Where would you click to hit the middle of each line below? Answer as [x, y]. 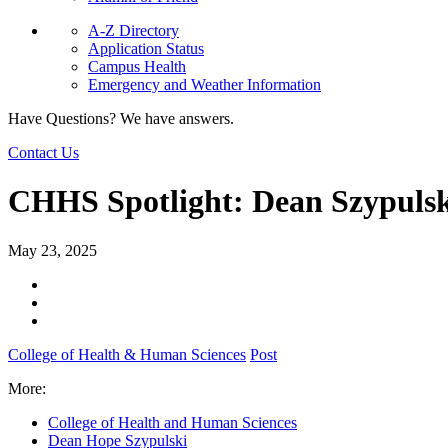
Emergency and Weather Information [204, 84]
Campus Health [137, 66]
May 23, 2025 [52, 250]
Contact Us [43, 152]
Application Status [146, 48]
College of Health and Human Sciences [172, 422]
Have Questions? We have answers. [121, 118]
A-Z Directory [133, 30]
